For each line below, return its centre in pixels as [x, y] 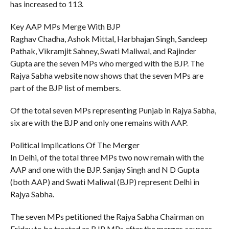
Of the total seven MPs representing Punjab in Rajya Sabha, [113, 110]
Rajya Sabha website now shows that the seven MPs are [107, 75]
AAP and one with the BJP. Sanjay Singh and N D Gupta [105, 169]
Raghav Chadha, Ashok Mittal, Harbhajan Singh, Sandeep [109, 38]
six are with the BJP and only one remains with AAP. [99, 122]
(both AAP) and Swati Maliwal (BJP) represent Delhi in [105, 181]
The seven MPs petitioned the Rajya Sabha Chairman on [107, 216]
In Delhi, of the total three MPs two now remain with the [107, 157]
